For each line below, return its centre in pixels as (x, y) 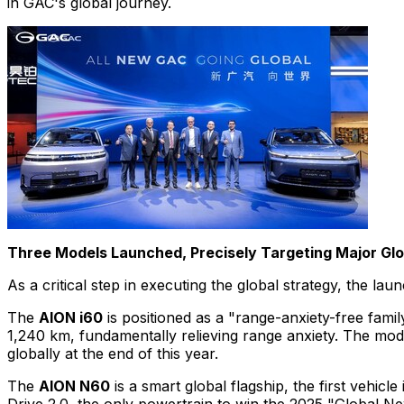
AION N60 (74, 386)
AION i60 (71, 317)
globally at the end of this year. (113, 353)
